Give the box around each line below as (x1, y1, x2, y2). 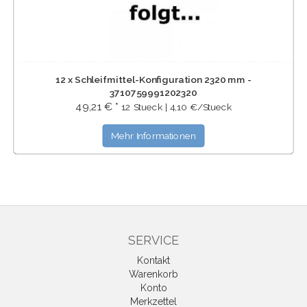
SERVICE (128, 233, 179, 247)
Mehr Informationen (111, 130, 196, 141)
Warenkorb (129, 269, 178, 280)
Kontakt (137, 255, 170, 266)
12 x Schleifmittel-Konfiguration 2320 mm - (56, 73, 251, 85)
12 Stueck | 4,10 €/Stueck (121, 101, 232, 112)
